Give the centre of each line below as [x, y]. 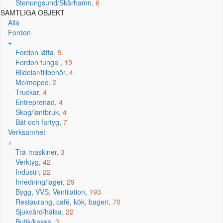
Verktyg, [29, 162]
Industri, [29, 172]
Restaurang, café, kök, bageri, [64, 202]
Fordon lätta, [37, 52]
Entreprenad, [37, 102]
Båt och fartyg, [39, 122]
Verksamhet [27, 132]
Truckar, [29, 92]
